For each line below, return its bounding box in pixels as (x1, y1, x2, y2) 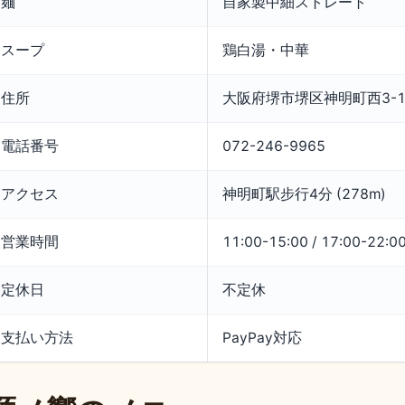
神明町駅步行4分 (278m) (222, 185, 386, 203)
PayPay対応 (222, 329, 302, 347)
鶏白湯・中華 (222, 42, 309, 60)
